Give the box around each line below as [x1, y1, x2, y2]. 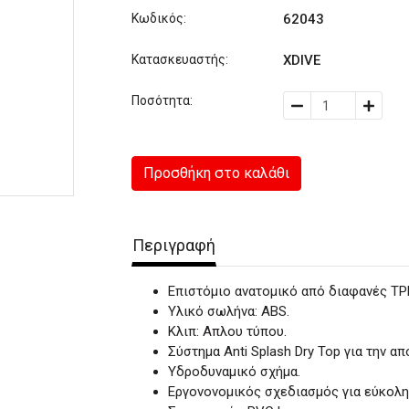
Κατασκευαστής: [131, 52, 228, 67]
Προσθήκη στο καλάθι [143, 164, 289, 182]
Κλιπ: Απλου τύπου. [168, 323, 287, 340]
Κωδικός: [131, 11, 186, 26]
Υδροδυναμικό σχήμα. [168, 363, 300, 380]
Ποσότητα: [131, 93, 193, 108]
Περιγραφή [132, 236, 215, 255]
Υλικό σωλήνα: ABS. [168, 303, 289, 320]
